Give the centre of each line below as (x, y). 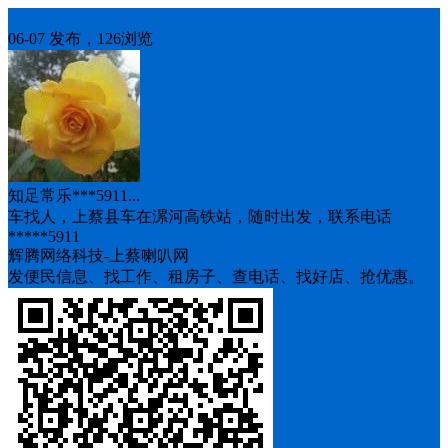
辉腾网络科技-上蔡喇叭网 (98, 255)
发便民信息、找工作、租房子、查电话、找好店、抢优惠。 (216, 276)
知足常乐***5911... (74, 195)
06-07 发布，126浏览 (80, 38)
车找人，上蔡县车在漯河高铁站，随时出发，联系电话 (200, 216)
